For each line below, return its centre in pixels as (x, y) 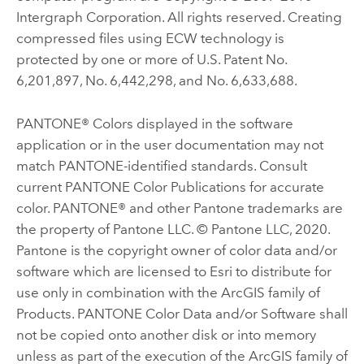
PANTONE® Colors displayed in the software (154, 123)
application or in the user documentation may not (169, 144)
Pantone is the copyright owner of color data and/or (176, 250)
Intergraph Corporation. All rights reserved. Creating (179, 17)
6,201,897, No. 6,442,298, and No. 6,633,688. (156, 81)
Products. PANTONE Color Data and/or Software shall (182, 313)
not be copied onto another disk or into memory (166, 334)
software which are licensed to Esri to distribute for (173, 271)
